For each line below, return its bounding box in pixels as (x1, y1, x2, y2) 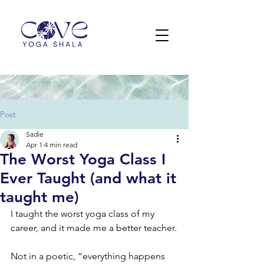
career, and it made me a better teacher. (11, 222, 177, 233)
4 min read (44, 140, 77, 149)
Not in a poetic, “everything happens (11, 250, 167, 262)
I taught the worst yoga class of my (11, 208, 157, 219)
